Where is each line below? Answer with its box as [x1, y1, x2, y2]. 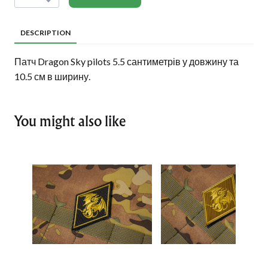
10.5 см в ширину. [14, 70, 90, 82]
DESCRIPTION [20, 28, 71, 37]
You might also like [14, 115, 126, 129]
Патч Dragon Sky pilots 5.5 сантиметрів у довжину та [14, 55, 239, 67]
